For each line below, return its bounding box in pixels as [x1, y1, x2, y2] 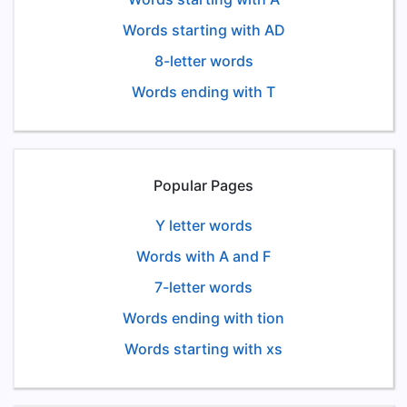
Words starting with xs [124, 340, 283, 358]
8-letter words [154, 52, 253, 70]
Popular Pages [154, 176, 253, 194]
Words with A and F [136, 247, 271, 265]
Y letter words [154, 216, 253, 234]
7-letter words [154, 278, 253, 296]
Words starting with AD [122, 21, 285, 39]
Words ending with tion [123, 309, 284, 327]
